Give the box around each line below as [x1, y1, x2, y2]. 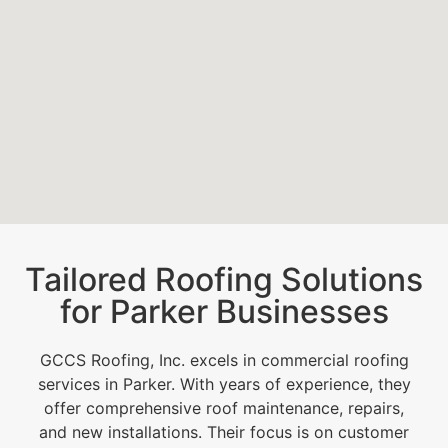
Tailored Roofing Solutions [25, 259, 423, 299]
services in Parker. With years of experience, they [37, 373, 411, 394]
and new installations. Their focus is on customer [39, 421, 409, 442]
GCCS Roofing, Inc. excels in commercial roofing [39, 349, 409, 370]
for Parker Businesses [59, 291, 389, 331]
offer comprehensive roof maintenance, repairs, [44, 397, 404, 418]
